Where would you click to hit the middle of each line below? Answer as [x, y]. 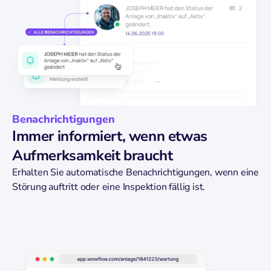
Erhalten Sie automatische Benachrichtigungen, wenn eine [135, 173]
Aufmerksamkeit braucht [93, 156]
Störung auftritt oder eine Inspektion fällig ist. [109, 187]
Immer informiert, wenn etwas [110, 136]
